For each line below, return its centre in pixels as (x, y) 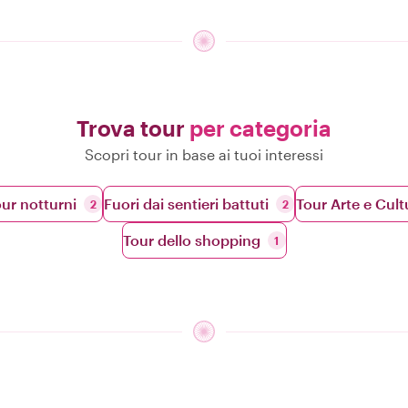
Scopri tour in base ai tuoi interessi (204, 154)
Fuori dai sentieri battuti (186, 204)
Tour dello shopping (191, 240)
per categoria (260, 128)
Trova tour (133, 128)
